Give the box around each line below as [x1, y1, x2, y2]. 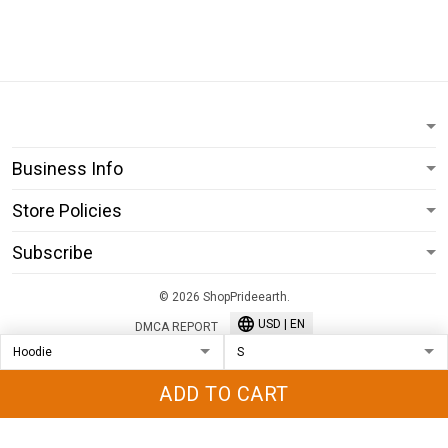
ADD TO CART [159, 382, 289, 406]
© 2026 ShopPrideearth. [158, 290, 290, 304]
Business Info [12, 158, 123, 179]
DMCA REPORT [135, 319, 218, 334]
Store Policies [12, 200, 122, 221]
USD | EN [258, 317, 305, 331]
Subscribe [12, 242, 93, 263]
